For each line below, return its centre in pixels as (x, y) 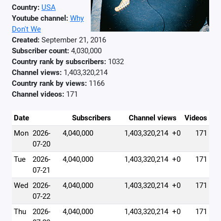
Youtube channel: (40, 18)
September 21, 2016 (73, 40)
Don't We (26, 29)
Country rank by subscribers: (59, 62)
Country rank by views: (49, 83)
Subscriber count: (40, 51)
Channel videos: (38, 94)
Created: (26, 40)
